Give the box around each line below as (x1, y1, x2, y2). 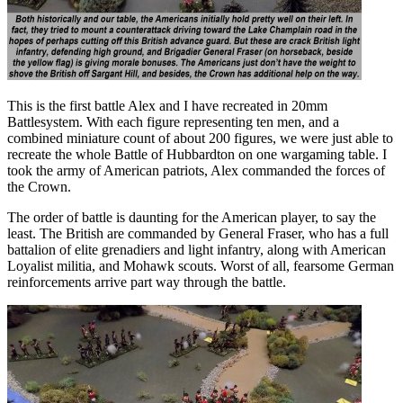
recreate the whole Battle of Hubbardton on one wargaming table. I (7, 147, 387, 163)
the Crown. (7, 179, 71, 195)
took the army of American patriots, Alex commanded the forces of (7, 163, 385, 179)
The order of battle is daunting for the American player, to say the (7, 210, 376, 226)
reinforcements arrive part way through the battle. (7, 274, 286, 291)
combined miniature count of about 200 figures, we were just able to (7, 130, 393, 147)
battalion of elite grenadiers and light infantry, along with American (7, 242, 386, 258)
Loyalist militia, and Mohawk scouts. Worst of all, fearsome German (7, 258, 394, 274)
